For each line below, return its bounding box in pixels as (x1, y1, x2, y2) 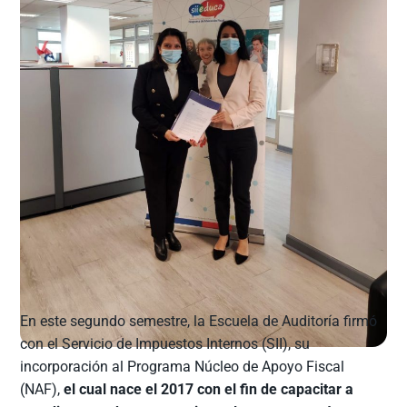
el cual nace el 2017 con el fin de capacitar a (64, 380, 354, 398)
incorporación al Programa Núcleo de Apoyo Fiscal (20, 357, 345, 375)
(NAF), (20, 380, 65, 398)
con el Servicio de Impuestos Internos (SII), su (20, 334, 311, 352)
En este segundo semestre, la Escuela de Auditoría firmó (20, 312, 378, 330)
